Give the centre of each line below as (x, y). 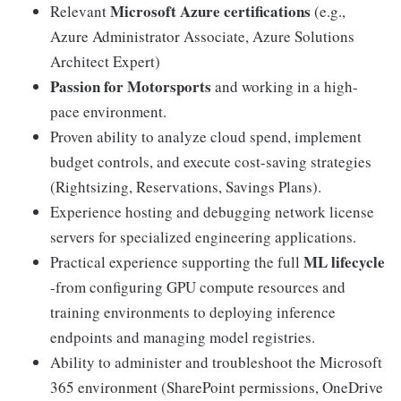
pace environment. (108, 112)
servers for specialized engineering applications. (203, 237)
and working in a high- (286, 87)
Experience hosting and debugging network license (212, 212)
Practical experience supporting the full (177, 262)
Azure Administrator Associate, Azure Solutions (202, 37)
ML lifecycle (344, 262)
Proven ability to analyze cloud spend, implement (206, 137)
